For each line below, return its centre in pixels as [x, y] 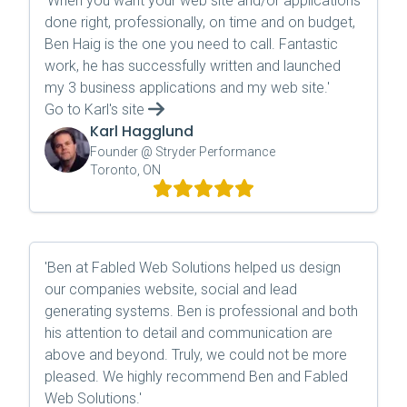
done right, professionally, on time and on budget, [200, 22]
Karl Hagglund [142, 131]
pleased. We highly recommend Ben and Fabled [196, 377]
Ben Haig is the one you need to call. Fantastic [191, 44]
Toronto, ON [125, 170]
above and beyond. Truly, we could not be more [196, 355]
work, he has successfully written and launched [193, 66]
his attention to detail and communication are [189, 333]
